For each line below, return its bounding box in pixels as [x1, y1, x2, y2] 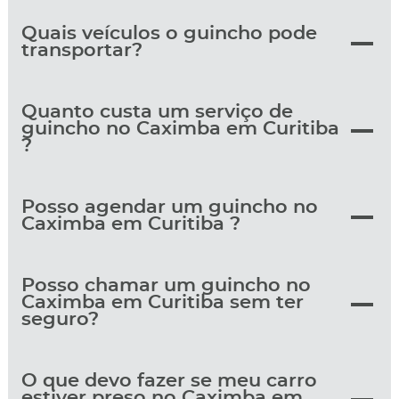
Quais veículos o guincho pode [20, 24, 317, 44]
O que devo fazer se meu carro [20, 371, 317, 391]
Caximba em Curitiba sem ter [20, 293, 304, 313]
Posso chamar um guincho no [20, 276, 311, 296]
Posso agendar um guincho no [20, 198, 318, 217]
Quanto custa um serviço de [20, 102, 293, 122]
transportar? [20, 41, 142, 61]
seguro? [20, 310, 99, 330]
